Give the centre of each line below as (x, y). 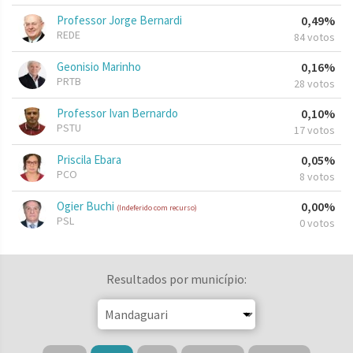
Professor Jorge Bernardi (119, 20)
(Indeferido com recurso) (157, 208)
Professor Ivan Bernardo (117, 113)
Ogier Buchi (87, 206)
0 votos (317, 223)
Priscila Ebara (89, 160)
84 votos (314, 37)
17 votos (314, 130)
